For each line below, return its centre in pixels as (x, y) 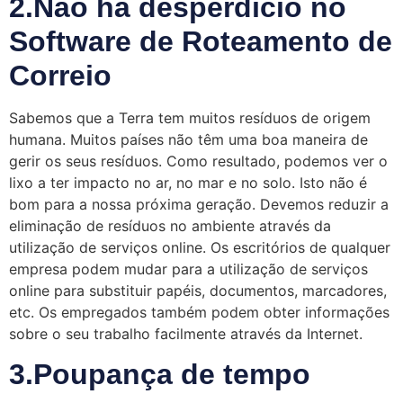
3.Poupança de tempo (160, 374)
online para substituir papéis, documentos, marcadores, (198, 290)
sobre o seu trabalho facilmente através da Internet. (186, 333)
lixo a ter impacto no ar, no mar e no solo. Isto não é (188, 182)
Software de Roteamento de (201, 41)
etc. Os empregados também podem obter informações (199, 312)
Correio (60, 75)
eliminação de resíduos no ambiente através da (170, 225)
